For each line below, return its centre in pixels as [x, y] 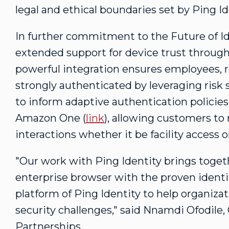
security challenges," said [79, 210]
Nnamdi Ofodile [183, 210]
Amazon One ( [51, 118]
